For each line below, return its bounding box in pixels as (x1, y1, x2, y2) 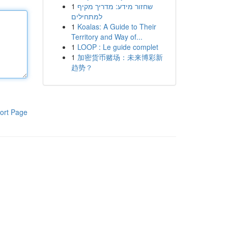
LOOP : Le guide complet (77, 42, 158, 52)
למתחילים (71, 11, 102, 21)
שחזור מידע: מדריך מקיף (77, 1, 153, 11)
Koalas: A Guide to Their (77, 21, 156, 32)
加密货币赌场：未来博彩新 (77, 52, 163, 62)
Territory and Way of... (71, 32, 142, 42)
